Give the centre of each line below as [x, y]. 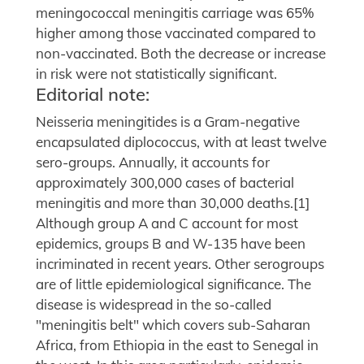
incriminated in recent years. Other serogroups [180, 264]
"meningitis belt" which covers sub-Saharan [173, 325]
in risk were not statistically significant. [156, 74]
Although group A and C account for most [167, 223]
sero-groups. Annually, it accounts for [153, 162]
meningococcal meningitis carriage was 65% [175, 13]
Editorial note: [93, 94]
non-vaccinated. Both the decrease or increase [181, 54]
